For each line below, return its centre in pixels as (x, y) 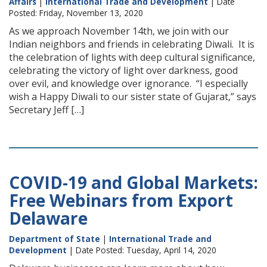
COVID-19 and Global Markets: (133, 182)
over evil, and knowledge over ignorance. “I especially (128, 83)
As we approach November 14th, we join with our (119, 31)
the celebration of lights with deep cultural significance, (132, 57)
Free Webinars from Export (121, 200)
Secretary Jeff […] (46, 110)
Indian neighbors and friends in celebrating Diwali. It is (132, 44)
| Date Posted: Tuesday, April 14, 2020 (142, 250)
